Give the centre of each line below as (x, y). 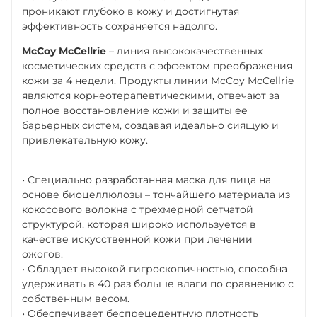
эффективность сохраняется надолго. (120, 26)
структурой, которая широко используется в (139, 224)
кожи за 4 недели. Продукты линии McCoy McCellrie (158, 80)
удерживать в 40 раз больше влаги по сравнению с (158, 283)
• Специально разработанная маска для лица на (146, 179)
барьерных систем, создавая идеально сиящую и (150, 125)
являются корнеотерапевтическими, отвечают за (151, 95)
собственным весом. (76, 298)
